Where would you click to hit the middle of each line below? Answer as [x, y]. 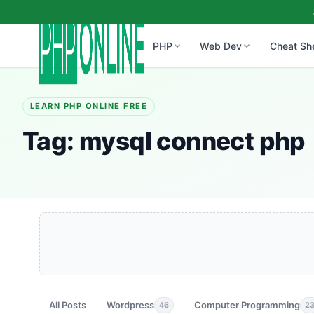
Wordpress [131, 305]
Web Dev [221, 46]
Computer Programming [247, 305]
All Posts [68, 305]
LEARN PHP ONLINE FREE [89, 106]
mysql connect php [192, 142]
